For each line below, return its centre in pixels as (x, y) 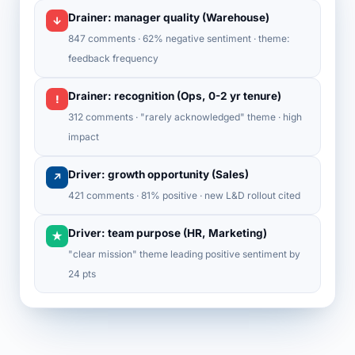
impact (84, 137)
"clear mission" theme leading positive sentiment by (184, 254)
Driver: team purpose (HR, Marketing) (168, 233)
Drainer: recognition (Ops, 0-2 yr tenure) (175, 96)
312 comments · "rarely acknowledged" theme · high (185, 117)
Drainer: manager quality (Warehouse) (169, 17)
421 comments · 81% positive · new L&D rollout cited (184, 195)
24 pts (82, 274)
